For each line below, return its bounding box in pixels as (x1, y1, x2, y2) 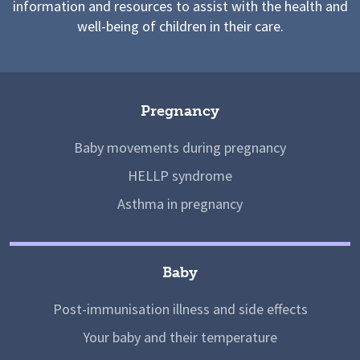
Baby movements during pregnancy (74, 137, 286, 157)
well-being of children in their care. (76, 16, 284, 35)
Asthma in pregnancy (117, 194, 243, 213)
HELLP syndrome (128, 166, 232, 185)
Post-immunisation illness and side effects (52, 299, 308, 318)
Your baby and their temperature (83, 327, 277, 346)
